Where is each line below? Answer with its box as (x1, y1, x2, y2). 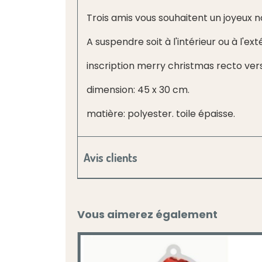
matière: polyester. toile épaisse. (87, 107, 235, 120)
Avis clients (84, 150, 137, 165)
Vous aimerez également (77, 207, 218, 222)
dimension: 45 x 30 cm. (87, 83, 189, 96)
